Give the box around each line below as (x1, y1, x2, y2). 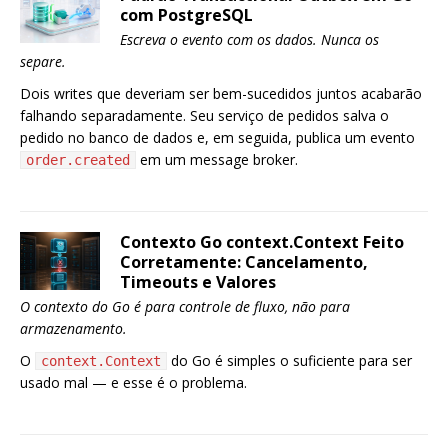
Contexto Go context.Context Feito (120, 231, 404, 253)
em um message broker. (136, 150, 298, 169)
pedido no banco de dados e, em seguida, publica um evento (20, 128, 415, 147)
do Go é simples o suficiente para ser (167, 351, 412, 370)
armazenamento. (20, 319, 127, 338)
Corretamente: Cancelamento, (120, 251, 368, 273)
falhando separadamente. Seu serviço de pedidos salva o (20, 106, 389, 125)
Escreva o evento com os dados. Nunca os (120, 30, 379, 49)
